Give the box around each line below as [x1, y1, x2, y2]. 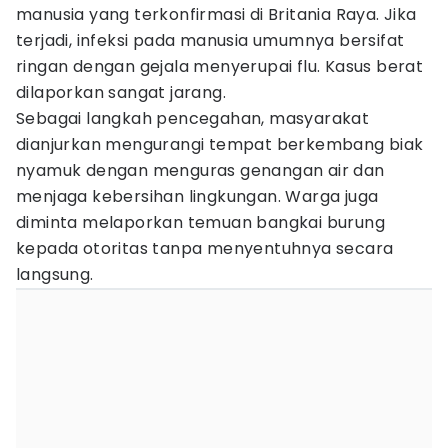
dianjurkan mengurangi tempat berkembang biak [16, 133, 424, 156]
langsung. [16, 263, 94, 286]
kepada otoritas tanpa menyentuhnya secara [16, 237, 394, 260]
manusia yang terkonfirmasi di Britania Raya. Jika [16, 3, 417, 26]
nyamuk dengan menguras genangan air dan [16, 159, 385, 182]
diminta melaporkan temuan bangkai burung [16, 211, 385, 234]
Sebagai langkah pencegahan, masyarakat [16, 107, 370, 130]
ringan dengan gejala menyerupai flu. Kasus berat [16, 55, 424, 78]
